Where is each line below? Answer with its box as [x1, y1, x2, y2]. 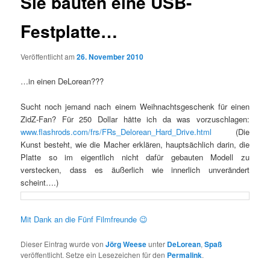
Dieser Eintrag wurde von [20, 238, 106, 249]
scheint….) [20, 177, 59, 189]
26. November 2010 [77, 51, 144, 62]
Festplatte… [20, 19, 118, 44]
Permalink [167, 249, 202, 260]
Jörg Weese [105, 238, 147, 250]
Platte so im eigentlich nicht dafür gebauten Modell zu [20, 151, 250, 163]
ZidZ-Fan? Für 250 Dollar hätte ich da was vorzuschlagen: [20, 113, 250, 125]
